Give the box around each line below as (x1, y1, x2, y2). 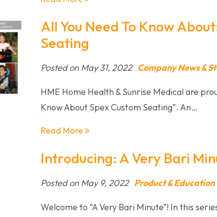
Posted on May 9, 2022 (40, 177, 131, 188)
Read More (40, 124, 85, 136)
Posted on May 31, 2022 (40, 62, 134, 73)
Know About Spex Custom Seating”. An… (40, 101, 198, 113)
